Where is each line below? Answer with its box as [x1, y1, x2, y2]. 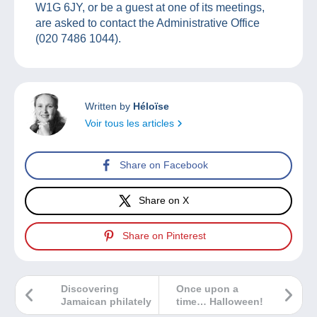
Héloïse [133, 100, 169, 112]
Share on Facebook [120, 159, 208, 171]
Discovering [61, 282, 119, 294]
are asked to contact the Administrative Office [35, 16, 260, 29]
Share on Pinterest [122, 230, 206, 242]
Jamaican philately [61, 295, 151, 307]
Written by [85, 100, 133, 112]
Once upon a [176, 282, 238, 294]
